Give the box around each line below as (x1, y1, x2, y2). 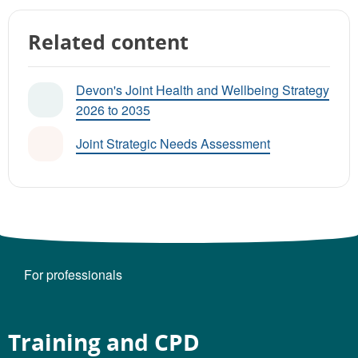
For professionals (24, 265, 122, 284)
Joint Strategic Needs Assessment (76, 134, 270, 153)
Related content (28, 27, 189, 55)
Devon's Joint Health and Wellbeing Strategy (76, 80, 329, 99)
